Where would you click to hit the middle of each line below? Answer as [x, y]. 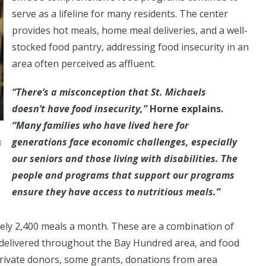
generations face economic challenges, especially [124, 142]
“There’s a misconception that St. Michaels [109, 92]
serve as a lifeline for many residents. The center [120, 13]
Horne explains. [186, 108]
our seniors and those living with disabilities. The [125, 158]
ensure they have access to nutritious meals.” [116, 191]
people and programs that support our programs [123, 175]
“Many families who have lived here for [100, 125]
